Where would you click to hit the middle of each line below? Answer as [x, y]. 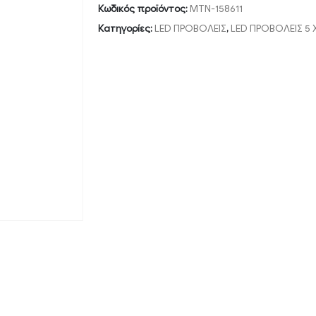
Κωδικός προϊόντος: [144, 8]
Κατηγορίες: [126, 28]
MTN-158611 [216, 8]
